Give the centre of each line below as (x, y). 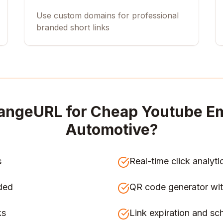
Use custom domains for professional (108, 15)
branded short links (73, 27)
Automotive (108, 129)
